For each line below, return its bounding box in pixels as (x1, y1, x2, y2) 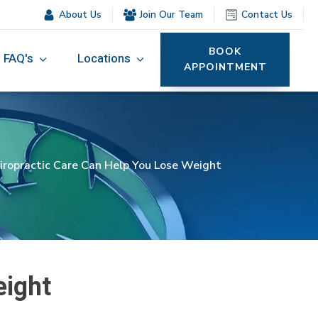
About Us (59, 8, 102, 21)
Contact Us (241, 8, 292, 21)
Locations (77, 49, 131, 67)
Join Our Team (140, 8, 203, 21)
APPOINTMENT (183, 60, 267, 74)
